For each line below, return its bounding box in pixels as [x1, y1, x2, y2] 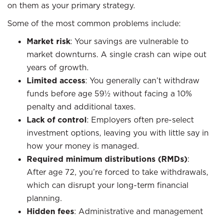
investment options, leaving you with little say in [27, 128, 209, 138]
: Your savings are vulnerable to [70, 36, 188, 46]
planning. [27, 193, 62, 203]
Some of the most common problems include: [7, 18, 181, 28]
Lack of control [27, 115, 87, 125]
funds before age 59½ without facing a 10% [27, 89, 192, 98]
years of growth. [27, 62, 89, 72]
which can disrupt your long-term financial [27, 180, 188, 190]
